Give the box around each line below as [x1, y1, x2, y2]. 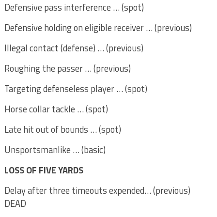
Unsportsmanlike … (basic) [4, 143, 106, 156]
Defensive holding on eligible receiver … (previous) [4, 21, 192, 34]
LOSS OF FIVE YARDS [4, 163, 83, 177]
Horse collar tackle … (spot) [4, 102, 108, 116]
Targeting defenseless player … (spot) [4, 82, 147, 95]
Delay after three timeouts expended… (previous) [4, 184, 190, 197]
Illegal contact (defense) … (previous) [4, 41, 143, 55]
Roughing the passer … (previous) [4, 62, 131, 75]
